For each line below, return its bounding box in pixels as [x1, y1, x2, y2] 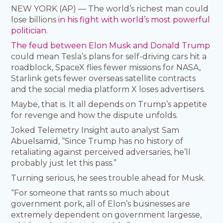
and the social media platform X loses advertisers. [11, 85, 206, 95]
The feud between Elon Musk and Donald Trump [11, 41, 211, 51]
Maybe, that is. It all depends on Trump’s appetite [11, 100, 208, 110]
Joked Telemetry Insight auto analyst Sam [11, 125, 180, 135]
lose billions [11, 15, 59, 25]
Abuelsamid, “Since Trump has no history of [11, 136, 184, 146]
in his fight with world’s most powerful [58, 15, 211, 25]
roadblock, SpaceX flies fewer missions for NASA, [11, 63, 201, 73]
